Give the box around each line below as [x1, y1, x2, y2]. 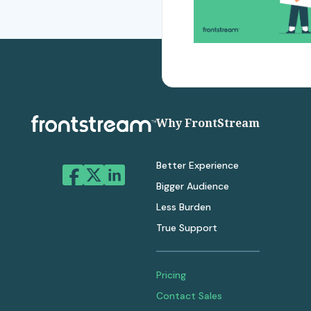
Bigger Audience [156, 180, 229, 193]
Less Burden [156, 201, 211, 214]
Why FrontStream [156, 115, 260, 131]
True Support [156, 221, 217, 235]
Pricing [156, 269, 186, 282]
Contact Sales [156, 289, 222, 303]
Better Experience [156, 159, 239, 172]
